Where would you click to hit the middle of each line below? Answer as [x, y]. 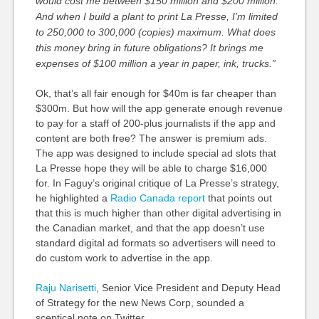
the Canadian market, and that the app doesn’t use [150, 228]
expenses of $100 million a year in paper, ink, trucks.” [155, 63]
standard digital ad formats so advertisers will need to [155, 243]
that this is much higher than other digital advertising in [158, 213]
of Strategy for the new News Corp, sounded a [140, 303]
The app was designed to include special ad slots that [156, 153]
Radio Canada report [157, 198]
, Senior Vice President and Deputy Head [188, 288]
